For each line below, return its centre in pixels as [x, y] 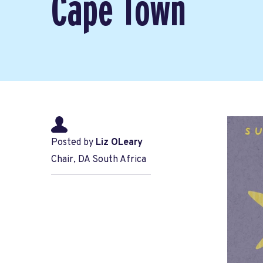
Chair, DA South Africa [99, 160]
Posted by [73, 143]
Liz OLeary [119, 143]
